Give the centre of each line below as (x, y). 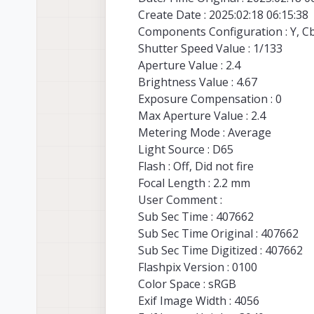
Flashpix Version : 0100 (198, 267)
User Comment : (180, 200)
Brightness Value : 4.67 (198, 82)
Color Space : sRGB (187, 284)
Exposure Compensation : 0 (210, 99)
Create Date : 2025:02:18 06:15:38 (223, 15)
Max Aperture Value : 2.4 (202, 116)
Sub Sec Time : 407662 (196, 217)
